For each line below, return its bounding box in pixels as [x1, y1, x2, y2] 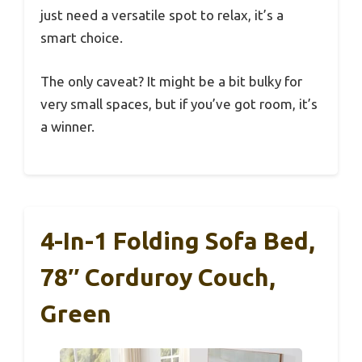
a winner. [40, 118, 95, 134]
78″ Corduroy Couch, [40, 263, 276, 292]
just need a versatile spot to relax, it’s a [40, 7, 284, 23]
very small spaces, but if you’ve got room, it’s [40, 95, 318, 112]
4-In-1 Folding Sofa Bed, [40, 227, 315, 255]
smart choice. [40, 30, 123, 46]
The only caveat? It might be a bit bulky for [40, 73, 302, 89]
